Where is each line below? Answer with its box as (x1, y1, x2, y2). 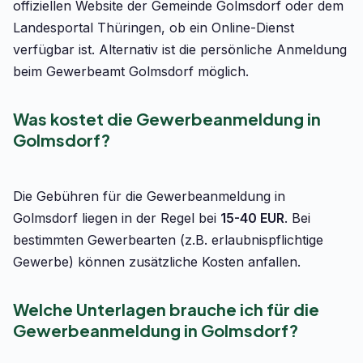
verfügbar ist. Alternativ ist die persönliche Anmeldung (13, 41, 347, 58)
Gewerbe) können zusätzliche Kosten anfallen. (13, 254, 301, 270)
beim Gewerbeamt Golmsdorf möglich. (13, 63, 249, 79)
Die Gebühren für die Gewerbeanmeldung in (13, 188, 285, 204)
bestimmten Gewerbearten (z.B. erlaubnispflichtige (13, 232, 323, 248)
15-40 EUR (220, 210, 284, 226)
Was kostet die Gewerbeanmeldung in (13, 109, 321, 129)
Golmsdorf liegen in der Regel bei (13, 210, 220, 226)
